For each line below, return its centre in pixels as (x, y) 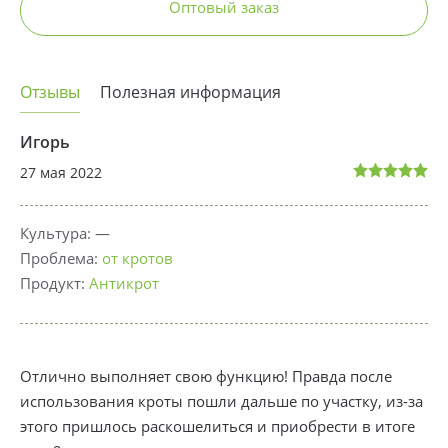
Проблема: (61, 260)
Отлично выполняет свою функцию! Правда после (206, 378)
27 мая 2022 (61, 173)
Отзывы (50, 93)
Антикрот (124, 285)
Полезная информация (190, 93)
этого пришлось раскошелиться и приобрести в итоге (217, 428)
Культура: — (65, 235)
